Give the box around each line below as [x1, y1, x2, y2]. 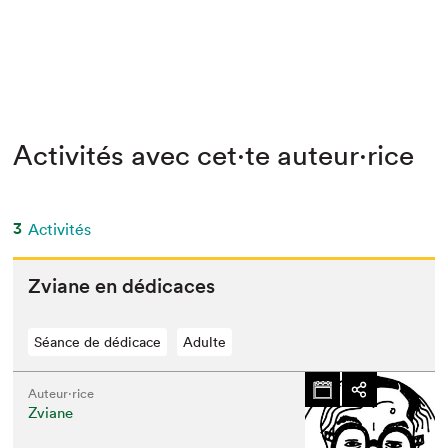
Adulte [183, 333, 227, 351]
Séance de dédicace [34, 333, 162, 351]
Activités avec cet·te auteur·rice [13, 138, 415, 172]
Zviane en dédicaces [28, 274, 216, 298]
